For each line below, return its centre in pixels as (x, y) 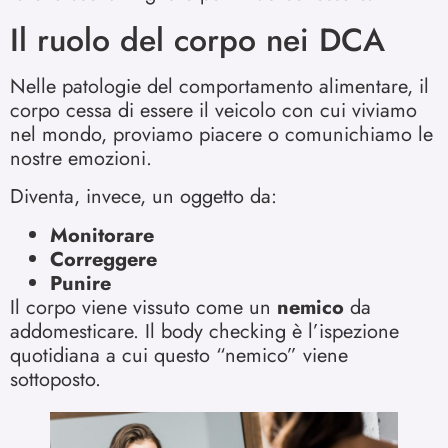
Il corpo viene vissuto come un (143, 307)
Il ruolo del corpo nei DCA (197, 39)
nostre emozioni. (81, 158)
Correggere (103, 259)
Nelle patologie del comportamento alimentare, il (219, 86)
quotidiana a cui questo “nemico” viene (179, 355)
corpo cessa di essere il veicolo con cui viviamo (213, 110)
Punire (80, 283)
